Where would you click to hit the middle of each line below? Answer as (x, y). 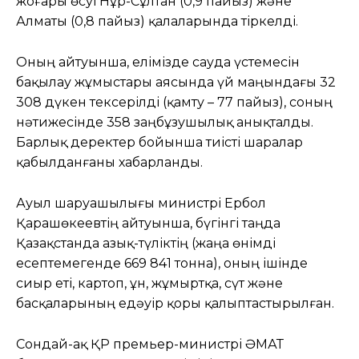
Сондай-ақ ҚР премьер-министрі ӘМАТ (150, 344)
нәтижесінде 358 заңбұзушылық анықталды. (165, 122)
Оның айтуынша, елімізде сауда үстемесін (158, 62)
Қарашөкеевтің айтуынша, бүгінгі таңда (148, 223)
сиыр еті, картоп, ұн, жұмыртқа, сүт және (149, 283)
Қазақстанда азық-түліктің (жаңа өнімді (146, 243)
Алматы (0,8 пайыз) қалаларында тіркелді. (157, 21)
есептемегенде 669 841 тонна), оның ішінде (162, 263)
